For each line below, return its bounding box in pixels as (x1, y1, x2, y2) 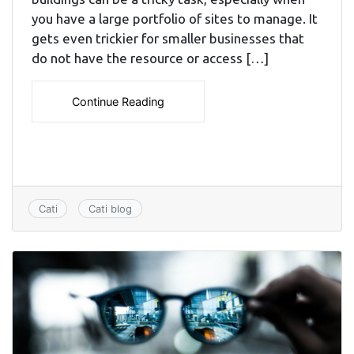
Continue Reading (72, 94, 164, 108)
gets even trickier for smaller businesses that (32, 30, 304, 46)
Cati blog (88, 201, 132, 215)
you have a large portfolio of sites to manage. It (32, 10, 318, 26)
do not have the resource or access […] (32, 50, 269, 66)
